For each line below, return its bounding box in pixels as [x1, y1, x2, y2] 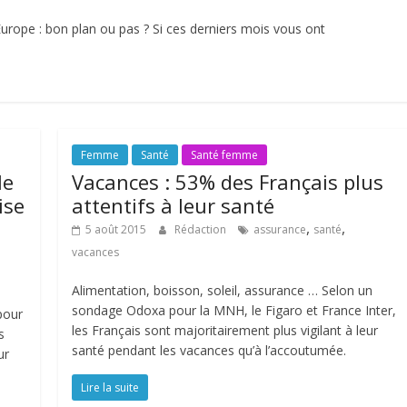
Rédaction [174, 222, 230, 237]
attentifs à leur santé [72, 192, 275, 219]
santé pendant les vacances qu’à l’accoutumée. [72, 342, 347, 359]
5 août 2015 [85, 222, 147, 237]
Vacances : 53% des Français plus [72, 168, 384, 195]
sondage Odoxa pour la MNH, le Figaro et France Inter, [72, 302, 397, 319]
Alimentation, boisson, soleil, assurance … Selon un [72, 282, 373, 299]
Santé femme [191, 147, 259, 163]
